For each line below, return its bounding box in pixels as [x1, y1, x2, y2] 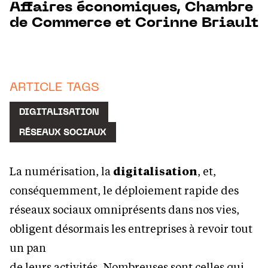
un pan [10, 240, 46, 255]
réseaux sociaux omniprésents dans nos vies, [10, 202, 239, 217]
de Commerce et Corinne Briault [10, 16, 258, 31]
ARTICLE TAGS [10, 82, 99, 95]
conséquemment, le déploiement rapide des [10, 182, 239, 197]
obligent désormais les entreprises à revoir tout [10, 221, 252, 236]
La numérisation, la [10, 163, 113, 178]
